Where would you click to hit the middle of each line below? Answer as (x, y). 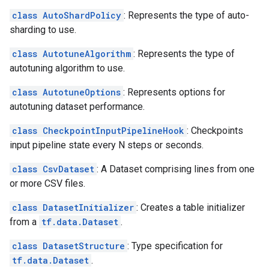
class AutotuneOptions (66, 92)
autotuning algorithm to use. (67, 68)
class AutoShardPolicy (67, 15)
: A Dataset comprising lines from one (176, 169)
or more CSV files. (47, 183)
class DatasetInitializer (73, 207)
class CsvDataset (53, 169)
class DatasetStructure (68, 246)
